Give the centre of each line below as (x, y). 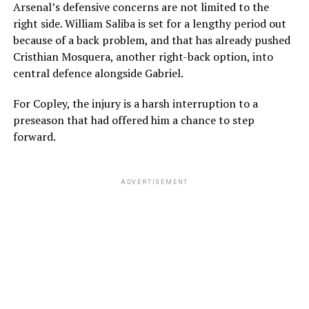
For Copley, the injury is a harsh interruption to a (135, 103)
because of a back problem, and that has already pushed (151, 40)
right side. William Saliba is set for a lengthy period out (149, 23)
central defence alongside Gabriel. (98, 73)
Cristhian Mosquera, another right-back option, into (143, 56)
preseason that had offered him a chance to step (133, 120)
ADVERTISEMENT (154, 182)
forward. (34, 136)
